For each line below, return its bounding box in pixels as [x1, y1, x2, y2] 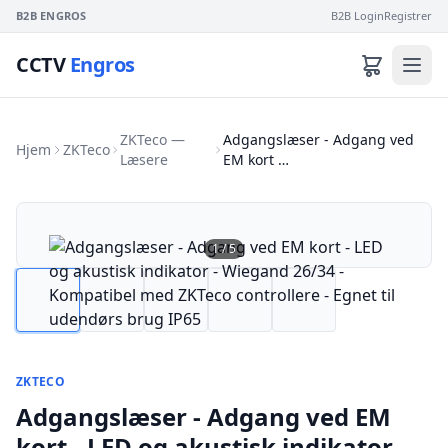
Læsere [119, 150, 168, 169]
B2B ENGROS [16, 8, 87, 23]
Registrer [384, 8, 432, 23]
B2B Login [331, 8, 384, 23]
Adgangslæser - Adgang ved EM [16, 400, 391, 433]
